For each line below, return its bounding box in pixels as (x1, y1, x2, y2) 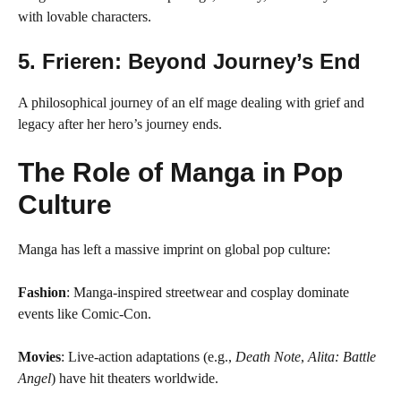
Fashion (18, 285, 66, 300)
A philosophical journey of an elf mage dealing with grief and (18, 95, 364, 110)
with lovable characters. (18, 9, 151, 24)
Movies (18, 349, 61, 364)
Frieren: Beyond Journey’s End (42, 49, 361, 73)
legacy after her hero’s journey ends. (18, 116, 222, 132)
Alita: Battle (308, 349, 376, 364)
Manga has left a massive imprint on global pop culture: (18, 242, 330, 257)
